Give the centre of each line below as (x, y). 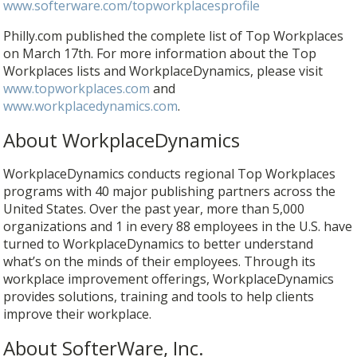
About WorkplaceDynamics (122, 139)
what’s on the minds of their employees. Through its (160, 261)
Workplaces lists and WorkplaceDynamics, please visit (163, 71)
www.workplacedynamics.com (91, 106)
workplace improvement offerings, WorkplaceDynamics (169, 279)
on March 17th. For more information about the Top (160, 53)
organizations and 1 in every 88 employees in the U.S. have (178, 226)
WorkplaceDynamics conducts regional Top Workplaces (170, 173)
